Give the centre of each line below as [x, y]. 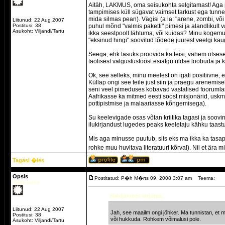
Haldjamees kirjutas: [137, 196]
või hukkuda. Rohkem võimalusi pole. [156, 219]
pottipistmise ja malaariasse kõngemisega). [147, 103]
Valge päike [26, 182]
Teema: [206, 178]
